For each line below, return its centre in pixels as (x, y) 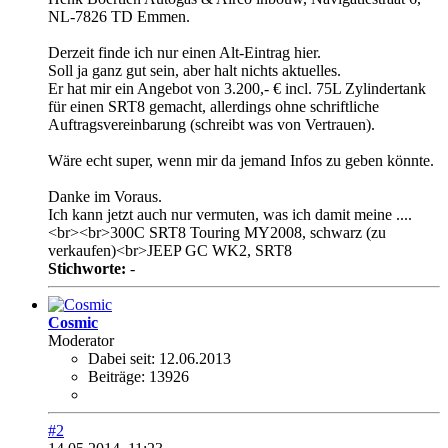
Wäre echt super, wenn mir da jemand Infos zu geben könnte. (241, 160)
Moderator (81, 340)
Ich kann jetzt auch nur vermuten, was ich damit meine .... (230, 214)
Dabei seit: (121, 358)
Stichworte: (87, 268)
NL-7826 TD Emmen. (119, 16)
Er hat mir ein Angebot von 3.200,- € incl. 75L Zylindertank (237, 88)
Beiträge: (116, 376)
